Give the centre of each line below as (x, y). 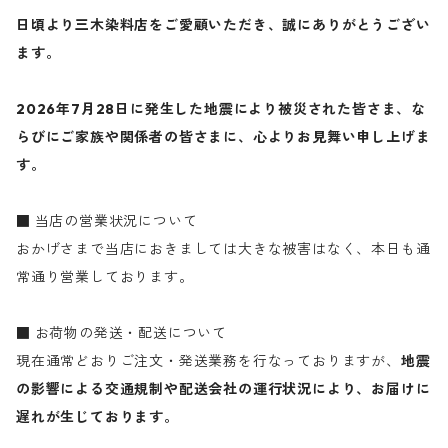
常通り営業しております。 (105, 277)
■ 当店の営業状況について (107, 221)
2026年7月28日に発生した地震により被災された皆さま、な (221, 109)
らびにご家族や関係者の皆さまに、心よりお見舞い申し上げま (223, 137)
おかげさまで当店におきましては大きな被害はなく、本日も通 (223, 249)
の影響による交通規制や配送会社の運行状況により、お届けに (223, 389)
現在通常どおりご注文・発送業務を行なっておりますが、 (208, 361)
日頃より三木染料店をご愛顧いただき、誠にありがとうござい (223, 25)
